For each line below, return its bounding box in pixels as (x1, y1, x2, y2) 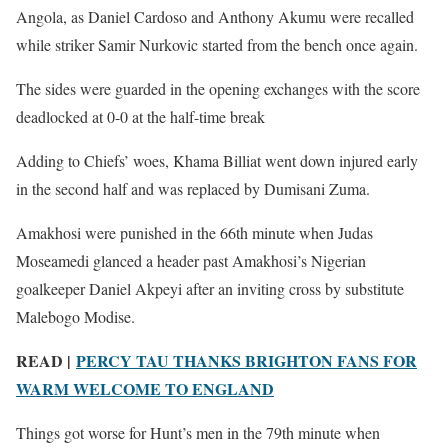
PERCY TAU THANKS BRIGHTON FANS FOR (76, 348, 417, 372)
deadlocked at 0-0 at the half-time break (16, 105, 265, 127)
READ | (16, 348, 76, 372)
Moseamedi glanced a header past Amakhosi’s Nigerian (16, 249, 366, 271)
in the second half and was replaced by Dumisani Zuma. (16, 177, 370, 199)
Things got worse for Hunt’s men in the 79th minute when (16, 421, 380, 443)
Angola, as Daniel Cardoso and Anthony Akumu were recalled (16, 5, 414, 27)
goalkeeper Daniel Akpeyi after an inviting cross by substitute (16, 277, 404, 299)
